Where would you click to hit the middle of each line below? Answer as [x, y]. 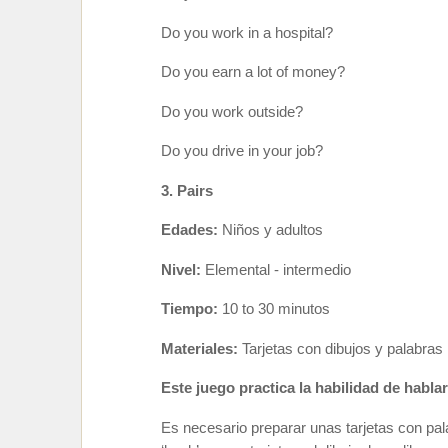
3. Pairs [187, 190]
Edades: [191, 230]
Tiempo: [191, 309]
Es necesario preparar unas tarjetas [277, 427]
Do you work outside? [232, 111]
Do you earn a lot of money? [253, 72]
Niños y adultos [272, 230]
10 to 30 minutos [276, 309]
